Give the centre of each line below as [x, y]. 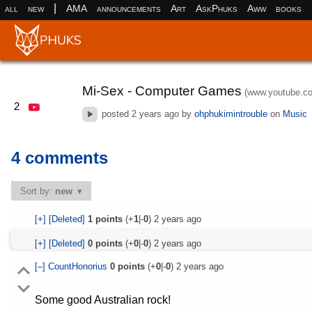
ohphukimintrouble [231, 114]
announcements [128, 8]
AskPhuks [216, 8]
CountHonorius [79, 266]
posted [116, 114]
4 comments [60, 158]
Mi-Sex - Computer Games [162, 91]
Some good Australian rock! [102, 299]
